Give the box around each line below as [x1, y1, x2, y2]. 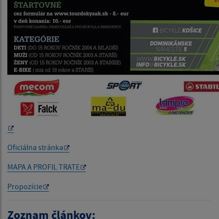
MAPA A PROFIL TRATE [7, 162, 80, 172]
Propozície [7, 181, 43, 191]
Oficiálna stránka [7, 142, 63, 152]
